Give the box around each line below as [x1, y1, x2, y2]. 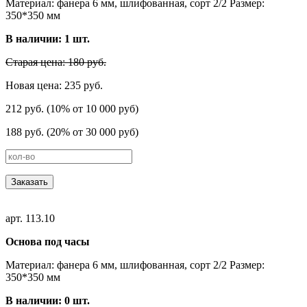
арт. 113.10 [5, 212, 55, 224]
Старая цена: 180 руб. [5, 56, 106, 68]
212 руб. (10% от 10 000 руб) [5, 102, 138, 114]
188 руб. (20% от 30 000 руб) [5, 125, 138, 138]
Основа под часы [5, 235, 90, 247]
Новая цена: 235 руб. [5, 79, 103, 91]
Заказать [11, 176, 48, 187]
